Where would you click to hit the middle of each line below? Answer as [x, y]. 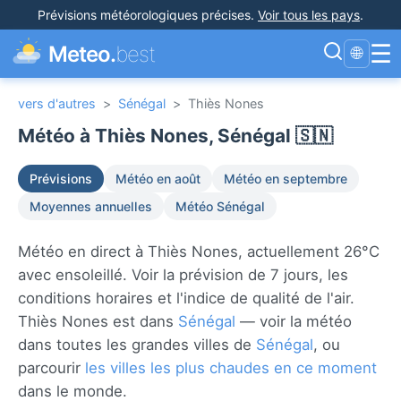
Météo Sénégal [220, 206]
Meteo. [82, 54]
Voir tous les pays [309, 15]
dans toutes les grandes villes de [137, 345]
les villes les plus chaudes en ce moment [231, 368]
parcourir [51, 368]
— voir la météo [294, 321]
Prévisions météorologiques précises [144, 15]
